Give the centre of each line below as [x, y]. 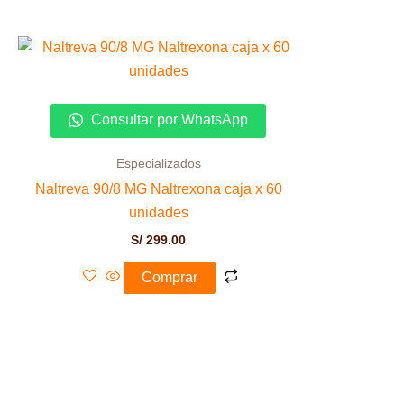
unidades [158, 212]
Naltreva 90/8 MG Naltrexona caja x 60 [158, 188]
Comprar [169, 278]
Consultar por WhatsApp [168, 120]
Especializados [158, 164]
